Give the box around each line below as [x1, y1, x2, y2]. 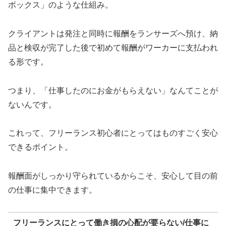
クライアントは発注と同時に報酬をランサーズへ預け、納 [8, 29, 218, 38]
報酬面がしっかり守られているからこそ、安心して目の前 [8, 172, 218, 181]
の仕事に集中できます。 [8, 186, 97, 195]
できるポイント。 [8, 143, 73, 152]
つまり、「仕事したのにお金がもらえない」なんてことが [8, 86, 218, 95]
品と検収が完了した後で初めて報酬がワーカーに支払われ [8, 43, 218, 52]
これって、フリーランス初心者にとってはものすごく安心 [8, 129, 218, 138]
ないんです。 [8, 100, 56, 109]
